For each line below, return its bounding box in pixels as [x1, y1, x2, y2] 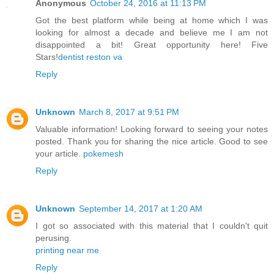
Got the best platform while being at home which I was [35, 15, 268, 26]
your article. [35, 149, 83, 159]
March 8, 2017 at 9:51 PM [79, 107, 179, 117]
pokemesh [83, 149, 124, 159]
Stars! [35, 52, 58, 62]
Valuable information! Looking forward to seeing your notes [35, 124, 268, 135]
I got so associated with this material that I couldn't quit [35, 221, 268, 231]
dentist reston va [58, 52, 122, 62]
